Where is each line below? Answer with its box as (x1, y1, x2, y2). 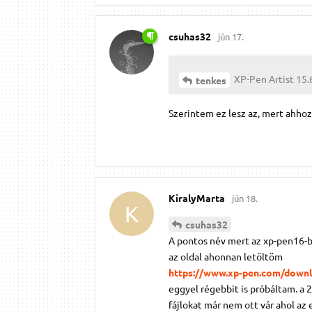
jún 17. (218, 31, 244, 43)
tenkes (196, 73, 226, 86)
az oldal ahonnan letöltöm (169, 249, 283, 263)
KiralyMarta (169, 191, 225, 204)
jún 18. (232, 192, 258, 204)
